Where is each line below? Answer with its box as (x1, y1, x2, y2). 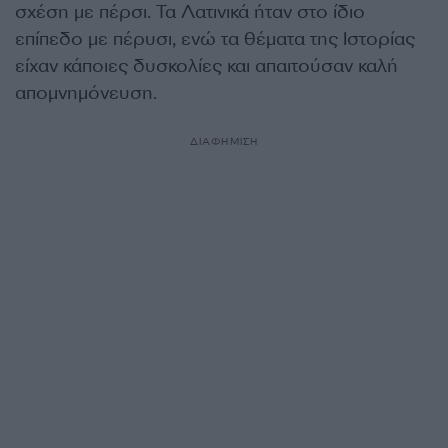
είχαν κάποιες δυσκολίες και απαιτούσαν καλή (15, 54, 398, 78)
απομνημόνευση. (15, 81, 157, 105)
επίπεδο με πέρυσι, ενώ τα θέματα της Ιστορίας (15, 27, 415, 51)
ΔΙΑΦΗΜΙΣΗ (189, 135, 259, 148)
